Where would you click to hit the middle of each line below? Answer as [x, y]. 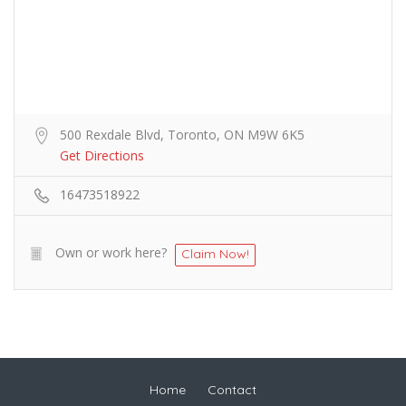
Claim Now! [215, 254]
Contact [232, 390]
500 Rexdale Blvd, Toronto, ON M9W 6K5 [182, 135]
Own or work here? [111, 252]
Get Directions [102, 155]
